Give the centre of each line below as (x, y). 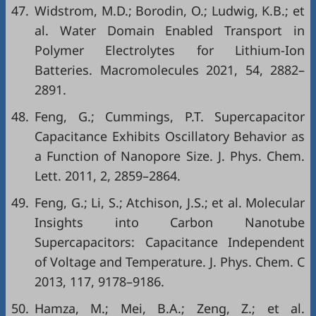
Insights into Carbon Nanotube (170, 223)
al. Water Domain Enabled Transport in (170, 31)
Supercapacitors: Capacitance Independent (170, 242)
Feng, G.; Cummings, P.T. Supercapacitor (170, 117)
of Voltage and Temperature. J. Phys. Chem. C (170, 262)
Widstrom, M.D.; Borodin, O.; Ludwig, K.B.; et (170, 11)
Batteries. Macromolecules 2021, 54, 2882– (170, 70)
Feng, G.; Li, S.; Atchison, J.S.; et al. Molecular (170, 203)
